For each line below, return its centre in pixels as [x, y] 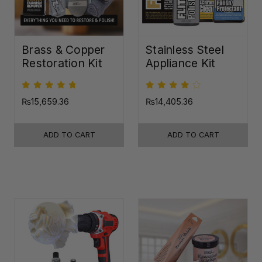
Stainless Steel [185, 49]
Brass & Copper [63, 49]
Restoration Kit [62, 63]
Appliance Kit [181, 63]
